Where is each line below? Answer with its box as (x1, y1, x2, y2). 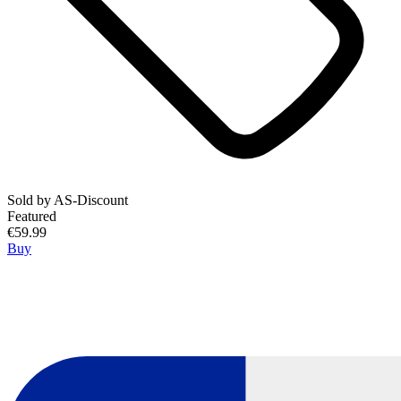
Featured (7, 209, 56, 225)
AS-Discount (54, 192, 128, 209)
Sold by (7, 192, 54, 209)
